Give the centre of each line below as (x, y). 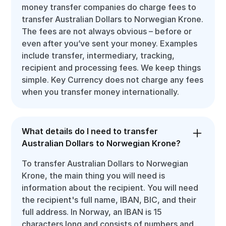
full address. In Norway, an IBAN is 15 (92, 212)
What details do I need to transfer (90, 131)
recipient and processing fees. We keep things (111, 67)
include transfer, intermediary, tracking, (98, 55)
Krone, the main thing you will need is (94, 175)
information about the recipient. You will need (110, 187)
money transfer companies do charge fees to (109, 7)
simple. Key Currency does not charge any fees (113, 79)
